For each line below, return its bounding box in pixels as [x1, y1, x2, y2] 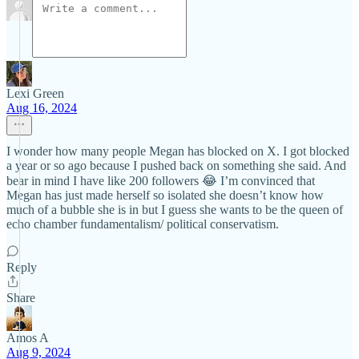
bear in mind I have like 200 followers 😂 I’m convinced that [6, 174, 315, 188]
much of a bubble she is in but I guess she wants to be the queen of [6, 203, 343, 216]
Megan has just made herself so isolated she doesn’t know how [6, 188, 324, 202]
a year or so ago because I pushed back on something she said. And [6, 159, 346, 172]
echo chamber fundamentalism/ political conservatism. [6, 217, 279, 231]
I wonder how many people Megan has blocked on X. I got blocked [6, 144, 349, 158]
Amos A [6, 331, 49, 345]
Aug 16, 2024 [6, 101, 77, 115]
